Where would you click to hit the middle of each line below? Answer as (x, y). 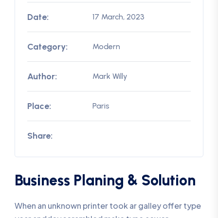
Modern (107, 47)
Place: (39, 106)
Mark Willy (110, 76)
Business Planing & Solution (105, 180)
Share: (40, 136)
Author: (42, 76)
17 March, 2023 (119, 17)
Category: (47, 46)
